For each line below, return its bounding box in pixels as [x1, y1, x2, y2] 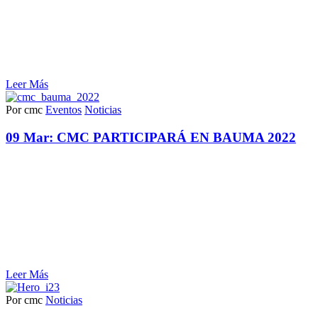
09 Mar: [6, 130, 57, 146]
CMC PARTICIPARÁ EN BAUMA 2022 [57, 130, 296, 146]
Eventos [45, 104, 82, 116]
